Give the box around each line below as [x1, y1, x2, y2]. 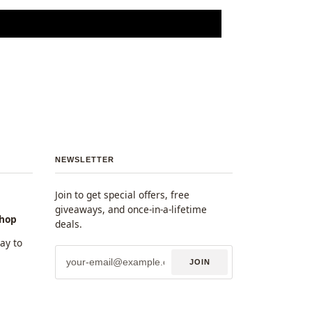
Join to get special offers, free [55, 187, 189, 201]
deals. [55, 217, 82, 231]
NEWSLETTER [55, 155, 114, 164]
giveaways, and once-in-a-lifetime [55, 202, 207, 216]
